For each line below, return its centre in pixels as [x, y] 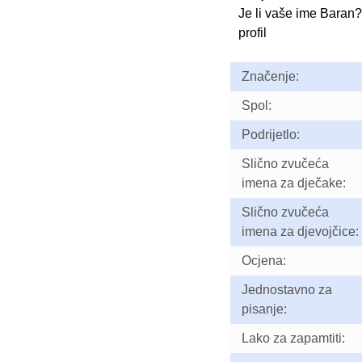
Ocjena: [263, 261]
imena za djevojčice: [300, 232]
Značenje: [270, 76]
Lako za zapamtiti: [293, 338]
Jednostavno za [286, 290]
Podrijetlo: [270, 135]
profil [252, 33]
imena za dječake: [293, 183]
